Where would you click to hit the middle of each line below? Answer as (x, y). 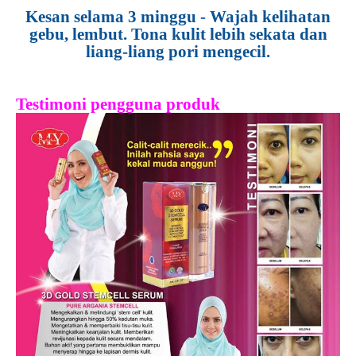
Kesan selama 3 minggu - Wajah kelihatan (178, 17)
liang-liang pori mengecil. (178, 52)
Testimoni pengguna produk (118, 104)
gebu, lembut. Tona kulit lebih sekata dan (178, 34)
